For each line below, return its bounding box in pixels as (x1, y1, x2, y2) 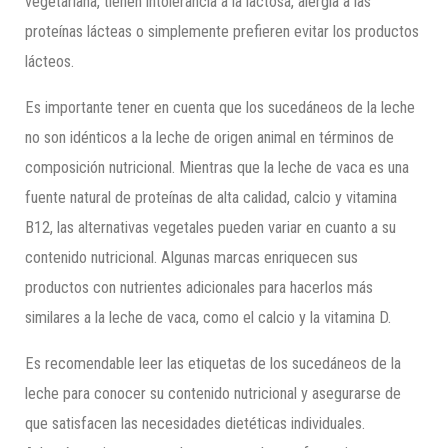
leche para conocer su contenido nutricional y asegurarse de (25, 384, 402, 404)
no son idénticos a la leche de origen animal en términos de (25, 127, 395, 147)
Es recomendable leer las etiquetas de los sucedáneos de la (25, 354, 402, 374)
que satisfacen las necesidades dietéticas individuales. (25, 414, 366, 434)
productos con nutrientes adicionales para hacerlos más (25, 277, 374, 297)
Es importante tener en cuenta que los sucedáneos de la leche (25, 97, 416, 117)
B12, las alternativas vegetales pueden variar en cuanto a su (25, 217, 397, 237)
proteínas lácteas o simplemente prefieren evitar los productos (25, 21, 420, 41)
